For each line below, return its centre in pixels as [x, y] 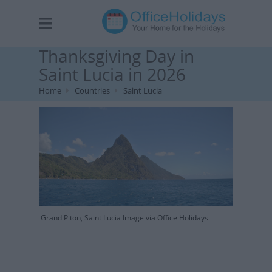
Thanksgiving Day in [117, 56]
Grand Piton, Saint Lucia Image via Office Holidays [124, 217]
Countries [92, 90]
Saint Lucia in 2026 [112, 74]
